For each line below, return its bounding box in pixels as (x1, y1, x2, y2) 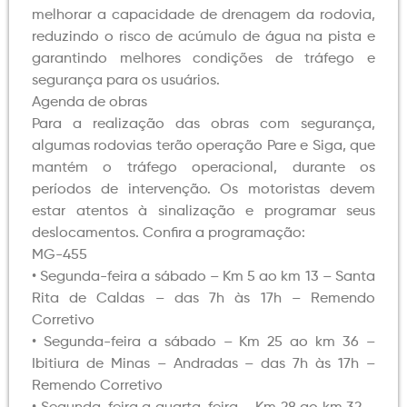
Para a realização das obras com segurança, (32, 117, 375, 133)
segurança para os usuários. (32, 74, 220, 89)
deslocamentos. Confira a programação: (32, 226, 305, 242)
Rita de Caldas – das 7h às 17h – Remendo (32, 292, 375, 307)
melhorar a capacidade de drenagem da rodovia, (32, 8, 375, 24)
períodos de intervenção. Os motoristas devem (32, 183, 375, 198)
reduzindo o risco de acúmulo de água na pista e (32, 30, 375, 45)
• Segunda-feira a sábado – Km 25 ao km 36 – (32, 335, 375, 351)
